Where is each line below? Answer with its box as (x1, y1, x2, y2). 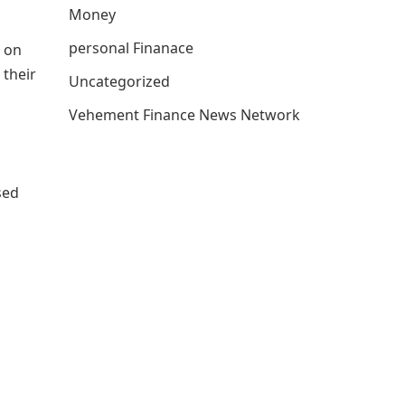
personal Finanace (69, 38, 193, 58)
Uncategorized (69, 71, 170, 91)
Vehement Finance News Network (69, 105, 300, 125)
